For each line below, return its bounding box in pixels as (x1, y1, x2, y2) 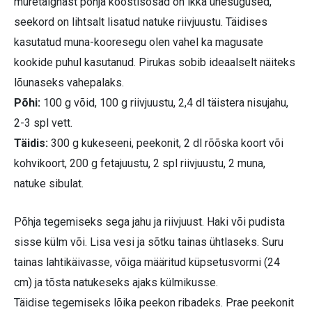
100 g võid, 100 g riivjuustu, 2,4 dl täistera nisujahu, (40, 96, 288, 110)
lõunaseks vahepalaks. (14, 76, 124, 90)
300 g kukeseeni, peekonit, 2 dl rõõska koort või (48, 136, 283, 150)
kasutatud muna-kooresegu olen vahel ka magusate (14, 36, 263, 49)
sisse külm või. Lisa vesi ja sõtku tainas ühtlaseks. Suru (14, 235, 283, 249)
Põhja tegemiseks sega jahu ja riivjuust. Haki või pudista (14, 215, 285, 229)
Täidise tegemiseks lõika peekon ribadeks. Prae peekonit (14, 296, 294, 310)
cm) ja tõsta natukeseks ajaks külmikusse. (14, 276, 218, 290)
